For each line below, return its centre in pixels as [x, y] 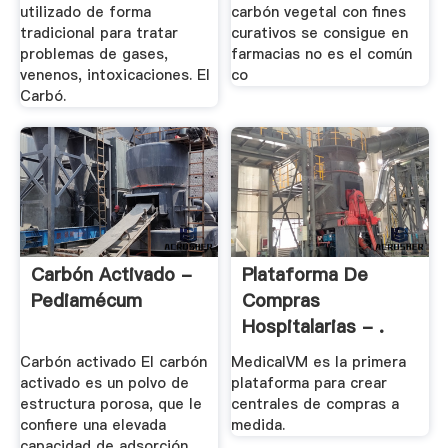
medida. [258, 425]
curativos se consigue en [320, 32]
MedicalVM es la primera [319, 362]
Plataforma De [305, 275]
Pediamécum [86, 301]
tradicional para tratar [98, 32]
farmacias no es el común [322, 53]
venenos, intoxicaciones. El [114, 74]
